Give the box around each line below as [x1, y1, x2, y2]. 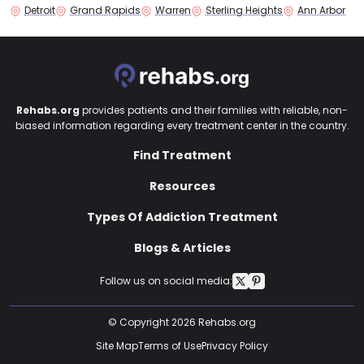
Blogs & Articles [133, 239, 231, 256]
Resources [149, 177, 215, 194]
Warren [155, 2, 191, 17]
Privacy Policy [201, 338, 268, 353]
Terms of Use [138, 338, 201, 353]
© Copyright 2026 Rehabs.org [108, 314, 256, 329]
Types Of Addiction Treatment [86, 208, 278, 225]
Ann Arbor [297, 2, 345, 17]
